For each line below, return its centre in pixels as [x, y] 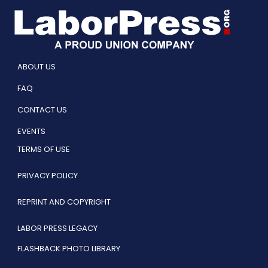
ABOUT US [36, 67]
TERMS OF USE [44, 150]
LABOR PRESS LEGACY [57, 229]
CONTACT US [42, 110]
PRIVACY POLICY [48, 176]
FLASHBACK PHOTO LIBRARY [69, 249]
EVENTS [31, 132]
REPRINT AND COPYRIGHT [64, 202]
